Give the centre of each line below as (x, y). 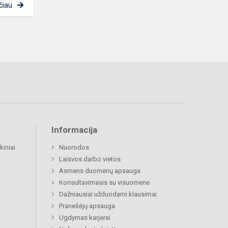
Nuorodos (74, 148)
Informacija (74, 130)
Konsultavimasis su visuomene (104, 183)
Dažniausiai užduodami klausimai (108, 194)
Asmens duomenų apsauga (100, 171)
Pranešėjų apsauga (87, 206)
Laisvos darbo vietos (90, 159)
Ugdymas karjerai (85, 218)
